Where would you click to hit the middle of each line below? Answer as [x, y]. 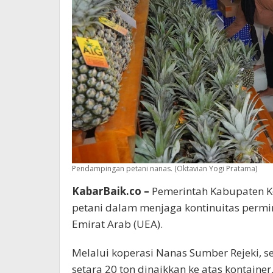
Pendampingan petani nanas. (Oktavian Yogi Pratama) [165, 168]
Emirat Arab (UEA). [117, 224]
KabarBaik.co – [111, 191]
